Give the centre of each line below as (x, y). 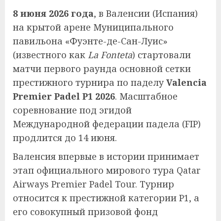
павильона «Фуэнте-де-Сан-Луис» (90, 41)
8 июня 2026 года (53, 13)
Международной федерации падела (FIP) (107, 124)
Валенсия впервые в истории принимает (106, 156)
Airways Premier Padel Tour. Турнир (93, 184)
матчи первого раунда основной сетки (102, 68)
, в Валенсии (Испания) (146, 13)
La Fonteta (110, 55)
